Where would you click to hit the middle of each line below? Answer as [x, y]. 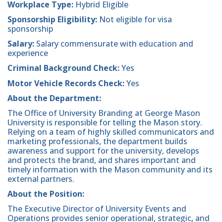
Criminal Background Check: [64, 68]
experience [28, 53]
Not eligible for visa [135, 19]
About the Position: [46, 194]
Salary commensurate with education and [115, 44]
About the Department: [54, 98]
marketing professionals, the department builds [97, 141]
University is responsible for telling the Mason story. [105, 122]
